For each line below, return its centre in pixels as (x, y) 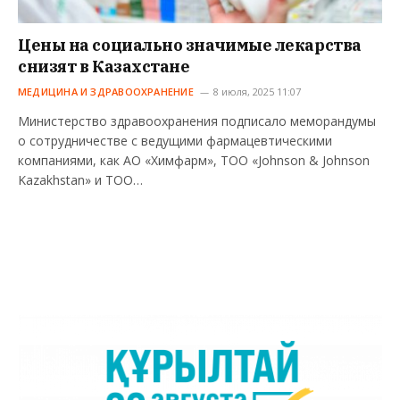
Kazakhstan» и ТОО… (80, 180)
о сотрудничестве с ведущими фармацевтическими (175, 141)
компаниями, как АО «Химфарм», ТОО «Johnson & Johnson (194, 161)
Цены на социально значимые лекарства (190, 46)
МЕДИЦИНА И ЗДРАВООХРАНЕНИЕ (106, 92)
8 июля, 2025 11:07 (257, 92)
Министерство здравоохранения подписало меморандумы (197, 121)
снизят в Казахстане (104, 67)
